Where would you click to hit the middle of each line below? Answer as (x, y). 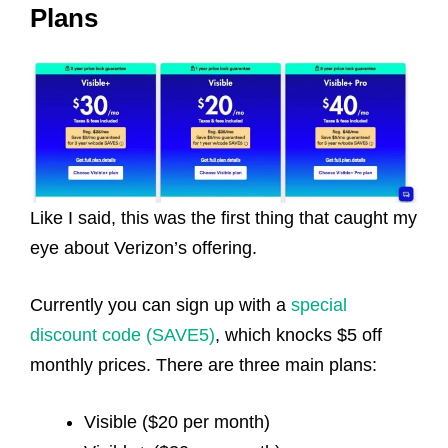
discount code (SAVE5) (122, 335)
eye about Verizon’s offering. (146, 248)
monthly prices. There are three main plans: (203, 365)
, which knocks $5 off (298, 335)
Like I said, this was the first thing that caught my (223, 218)
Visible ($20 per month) (177, 422)
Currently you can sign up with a (160, 305)
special (319, 305)
